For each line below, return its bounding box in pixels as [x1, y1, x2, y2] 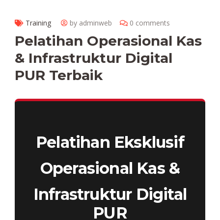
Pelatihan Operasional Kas [15, 32, 202, 49]
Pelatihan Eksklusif [36, 132, 184, 152]
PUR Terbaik [15, 66, 103, 83]
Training [26, 18, 51, 27]
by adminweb [70, 18, 112, 27]
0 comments [130, 18, 170, 27]
